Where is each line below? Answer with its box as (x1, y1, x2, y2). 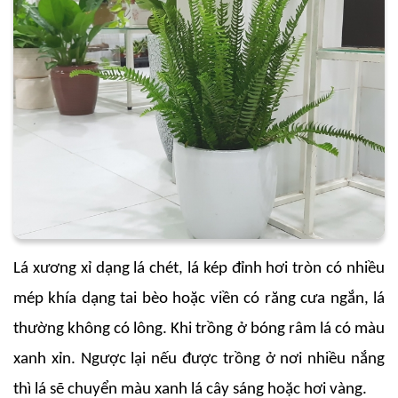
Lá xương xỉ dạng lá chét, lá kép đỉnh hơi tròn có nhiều (13, 260, 385, 277)
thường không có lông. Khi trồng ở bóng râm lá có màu (13, 321, 385, 338)
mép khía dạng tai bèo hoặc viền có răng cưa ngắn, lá (13, 291, 385, 307)
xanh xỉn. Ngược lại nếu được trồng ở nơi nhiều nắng (13, 351, 385, 368)
